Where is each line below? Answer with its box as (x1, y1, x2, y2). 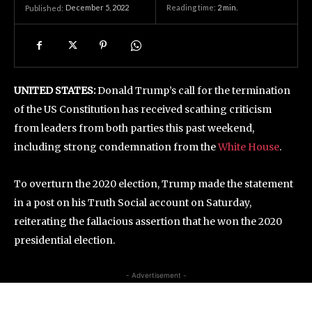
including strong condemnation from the (14, 141, 218, 153)
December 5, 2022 (65, 3, 129, 13)
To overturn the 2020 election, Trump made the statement (14, 178, 293, 190)
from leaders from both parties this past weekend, (14, 122, 254, 134)
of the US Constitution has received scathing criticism (14, 103, 272, 116)
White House (218, 141, 279, 153)
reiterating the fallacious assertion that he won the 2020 (14, 215, 282, 228)
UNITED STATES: (14, 84, 97, 97)
